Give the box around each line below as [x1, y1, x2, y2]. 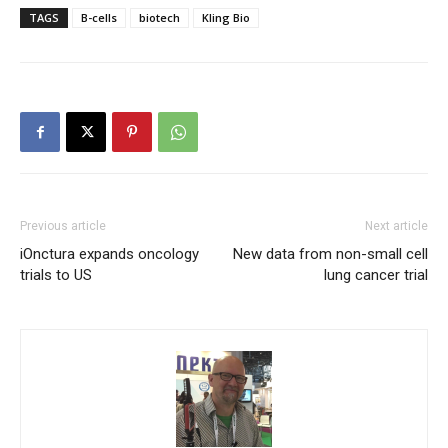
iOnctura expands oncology [20, 244, 199, 263]
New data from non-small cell [233, 244, 428, 263]
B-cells [81, 9, 117, 25]
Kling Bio [202, 9, 250, 25]
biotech [139, 9, 180, 25]
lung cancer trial [324, 265, 428, 284]
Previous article [20, 218, 106, 233]
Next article [365, 218, 428, 233]
